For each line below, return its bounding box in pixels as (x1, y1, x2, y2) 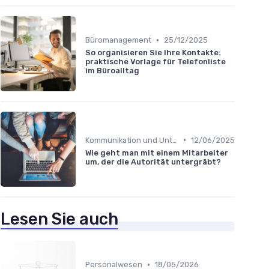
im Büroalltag (85, 66, 139, 76)
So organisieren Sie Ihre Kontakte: (85, 48, 221, 58)
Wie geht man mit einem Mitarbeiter (85, 148, 228, 157)
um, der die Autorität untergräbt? (85, 157, 221, 166)
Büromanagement (85, 35, 151, 45)
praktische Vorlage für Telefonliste (85, 57, 226, 67)
